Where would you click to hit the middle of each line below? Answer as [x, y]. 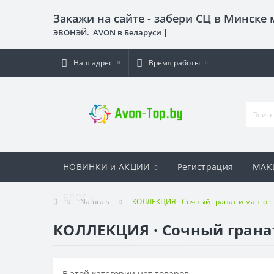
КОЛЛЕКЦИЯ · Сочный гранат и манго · [202, 202]
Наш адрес [93, 63]
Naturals [95, 202]
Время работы [174, 63]
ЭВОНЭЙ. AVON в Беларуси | [111, 32]
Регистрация [205, 167]
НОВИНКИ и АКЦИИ [107, 167]
